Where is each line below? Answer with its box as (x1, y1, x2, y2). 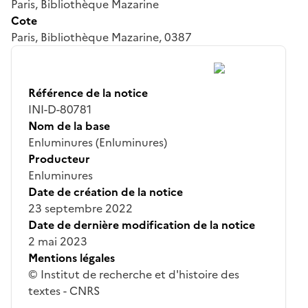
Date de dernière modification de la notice (28, 216, 255, 233)
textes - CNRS (28, 282, 100, 299)
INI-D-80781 (28, 100, 91, 118)
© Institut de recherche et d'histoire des (28, 265, 239, 283)
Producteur (28, 150, 90, 167)
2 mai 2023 (28, 232, 87, 250)
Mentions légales (28, 249, 115, 266)
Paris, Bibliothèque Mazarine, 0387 (11, 28, 192, 45)
